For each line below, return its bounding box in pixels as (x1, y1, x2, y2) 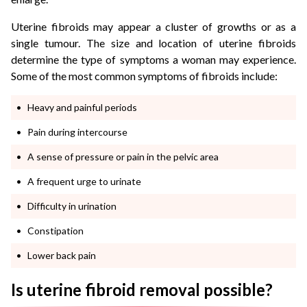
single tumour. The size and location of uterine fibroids (11, 36, 296, 50)
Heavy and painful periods (27, 101, 137, 114)
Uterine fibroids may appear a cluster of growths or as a (11, 20, 296, 34)
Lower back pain (27, 249, 96, 262)
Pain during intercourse (27, 126, 127, 138)
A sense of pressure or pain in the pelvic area (27, 151, 219, 163)
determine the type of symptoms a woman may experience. (11, 53, 296, 66)
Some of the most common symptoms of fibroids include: (11, 69, 278, 83)
